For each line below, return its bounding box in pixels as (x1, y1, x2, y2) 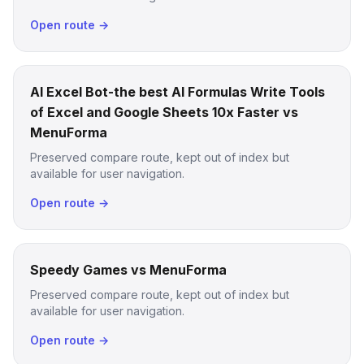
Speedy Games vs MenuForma (30, 262, 227, 278)
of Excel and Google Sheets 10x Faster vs (30, 104, 298, 120)
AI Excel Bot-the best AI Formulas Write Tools (30, 84, 325, 100)
